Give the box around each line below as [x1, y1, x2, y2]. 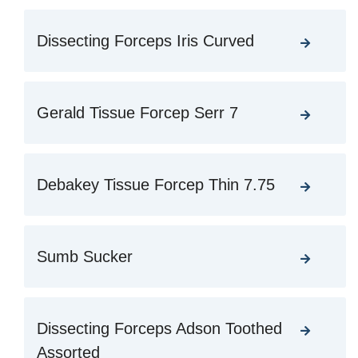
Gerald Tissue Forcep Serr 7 [37, 104, 238, 122]
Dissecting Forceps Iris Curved [37, 32, 254, 50]
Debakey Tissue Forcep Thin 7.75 [37, 176, 275, 194]
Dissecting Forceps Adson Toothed [37, 320, 282, 338]
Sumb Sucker [37, 248, 133, 266]
